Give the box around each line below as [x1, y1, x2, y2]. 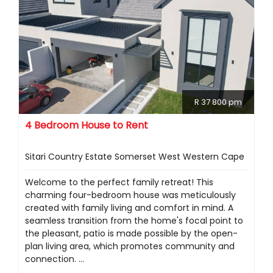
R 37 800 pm [194, 96, 242, 108]
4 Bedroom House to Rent [25, 118, 148, 133]
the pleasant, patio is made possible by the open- [25, 227, 238, 240]
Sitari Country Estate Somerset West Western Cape [25, 151, 244, 163]
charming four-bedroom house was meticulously [25, 189, 236, 202]
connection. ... [25, 253, 84, 266]
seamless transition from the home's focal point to [25, 214, 243, 227]
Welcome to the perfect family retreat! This [25, 176, 213, 189]
